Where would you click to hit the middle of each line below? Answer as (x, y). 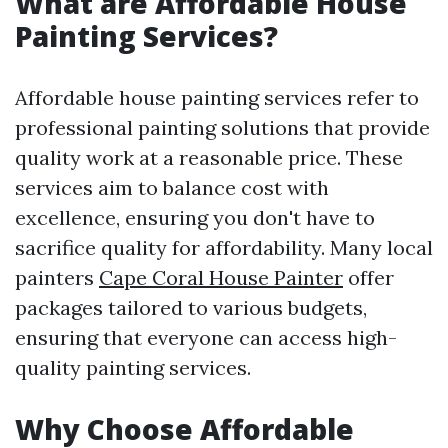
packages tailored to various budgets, (191, 307)
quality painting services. (133, 367)
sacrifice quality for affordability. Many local (224, 247)
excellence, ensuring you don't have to (195, 217)
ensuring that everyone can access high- (206, 337)
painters (57, 277)
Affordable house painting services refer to (217, 97)
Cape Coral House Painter (221, 277)
